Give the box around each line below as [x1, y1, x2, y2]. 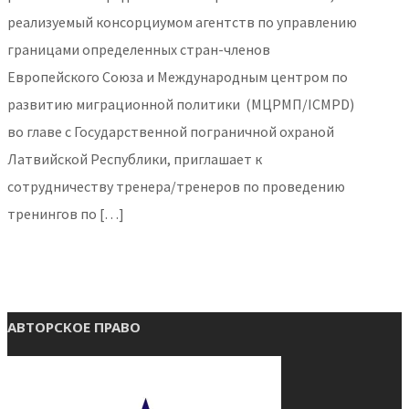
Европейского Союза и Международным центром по [7, 68, 348, 86]
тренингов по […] [7, 204, 124, 223]
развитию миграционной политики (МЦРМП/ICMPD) [7, 95, 354, 113]
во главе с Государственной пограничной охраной [7, 122, 334, 141]
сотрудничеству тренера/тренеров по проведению [7, 177, 345, 195]
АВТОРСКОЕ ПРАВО [7, 317, 141, 336]
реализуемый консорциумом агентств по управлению [7, 13, 357, 31]
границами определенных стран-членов [7, 40, 270, 58]
